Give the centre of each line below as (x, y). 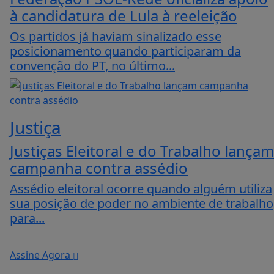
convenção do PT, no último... (92, 66)
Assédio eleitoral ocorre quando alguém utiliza (141, 189)
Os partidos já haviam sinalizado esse (116, 37)
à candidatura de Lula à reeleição (124, 16)
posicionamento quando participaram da (125, 51)
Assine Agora (41, 255)
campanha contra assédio (99, 168)
